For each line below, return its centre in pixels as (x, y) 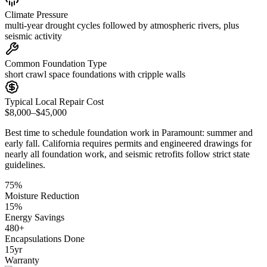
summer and (230, 132)
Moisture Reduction (42, 195)
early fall (21, 143)
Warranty (22, 260)
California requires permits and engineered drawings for (147, 143)
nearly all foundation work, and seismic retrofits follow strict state (127, 154)
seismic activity (33, 36)
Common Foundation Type (56, 63)
